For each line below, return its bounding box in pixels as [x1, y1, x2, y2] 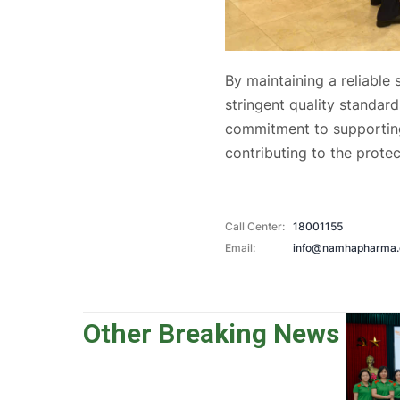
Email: [224, 241, 255, 255]
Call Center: [224, 220, 285, 234]
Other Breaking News [83, 318, 340, 350]
